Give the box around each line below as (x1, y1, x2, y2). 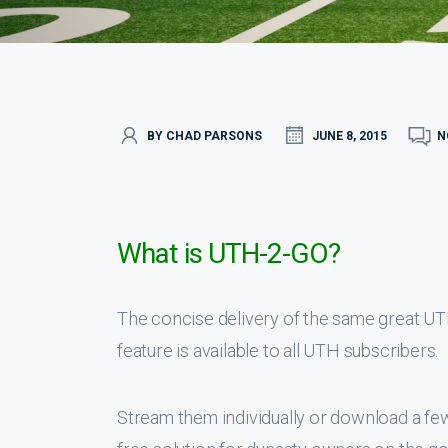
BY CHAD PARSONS (147, 128, 262, 143)
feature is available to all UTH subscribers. (117, 340, 439, 361)
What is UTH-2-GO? (117, 237, 340, 270)
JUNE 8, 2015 (312, 128, 387, 143)
